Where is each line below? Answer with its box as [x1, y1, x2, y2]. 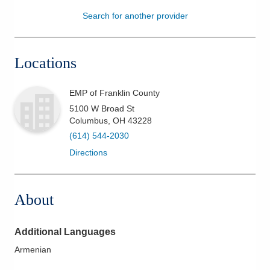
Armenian [14, 244, 51, 254]
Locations [14, 54, 77, 72]
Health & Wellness [22, 41, 104, 53]
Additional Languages [14, 226, 116, 237]
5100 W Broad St [69, 103, 134, 113]
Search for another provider [82, 10, 188, 20]
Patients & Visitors [22, 11, 104, 24]
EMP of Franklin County [69, 87, 160, 98]
